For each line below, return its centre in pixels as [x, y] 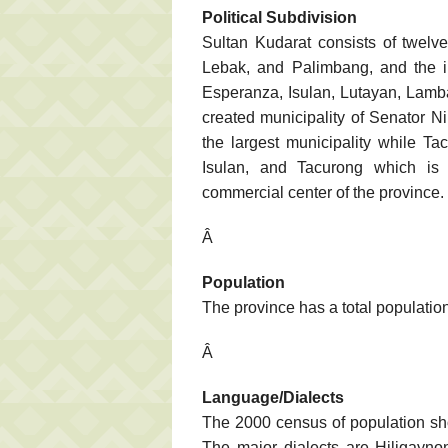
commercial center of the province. [323, 192]
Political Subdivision [279, 17]
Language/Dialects [273, 397]
